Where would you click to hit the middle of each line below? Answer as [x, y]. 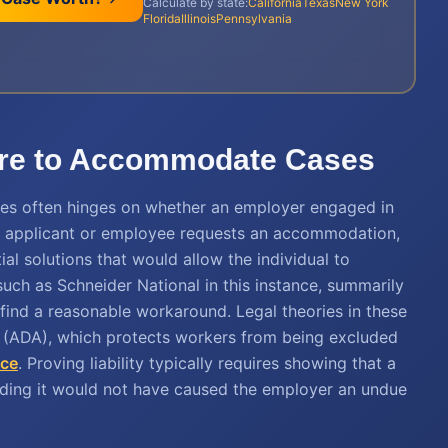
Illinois [198, 18]
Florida [161, 18]
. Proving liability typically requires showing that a [207, 363]
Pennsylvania [253, 18]
